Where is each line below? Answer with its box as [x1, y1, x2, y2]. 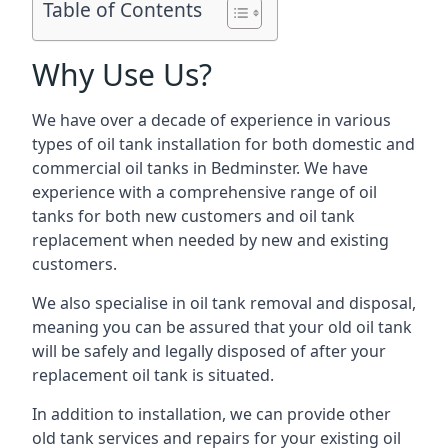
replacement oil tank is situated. [32, 364, 274, 386]
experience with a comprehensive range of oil [32, 181, 377, 203]
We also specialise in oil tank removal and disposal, [32, 292, 416, 314]
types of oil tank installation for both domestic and [32, 133, 415, 155]
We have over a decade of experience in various [32, 109, 391, 131]
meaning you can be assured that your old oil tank [32, 316, 412, 338]
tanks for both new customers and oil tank [32, 205, 355, 227]
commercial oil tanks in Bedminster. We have [32, 157, 368, 179]
